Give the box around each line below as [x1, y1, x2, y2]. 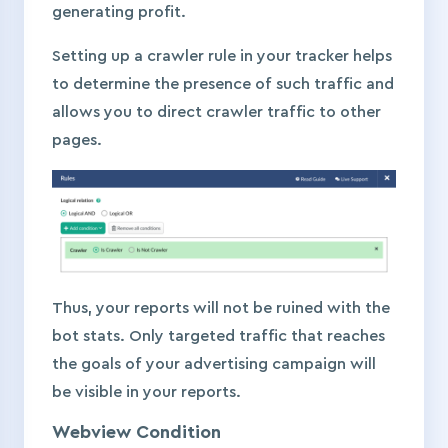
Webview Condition [52, 423, 221, 442]
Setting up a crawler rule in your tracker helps [52, 47, 392, 64]
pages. [52, 131, 106, 148]
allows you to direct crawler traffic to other [52, 103, 381, 120]
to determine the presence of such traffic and [52, 75, 394, 92]
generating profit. [52, 3, 190, 20]
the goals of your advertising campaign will [52, 356, 376, 373]
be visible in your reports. [52, 384, 241, 401]
